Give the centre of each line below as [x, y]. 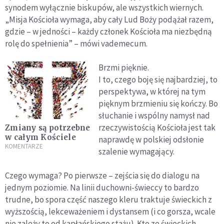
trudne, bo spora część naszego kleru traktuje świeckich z [108, 200]
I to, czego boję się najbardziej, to [158, 80]
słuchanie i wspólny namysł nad [154, 116]
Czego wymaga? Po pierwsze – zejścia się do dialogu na [102, 176]
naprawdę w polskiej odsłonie [151, 140]
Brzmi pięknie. [124, 68]
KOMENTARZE [24, 146]
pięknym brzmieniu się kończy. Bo [158, 104]
